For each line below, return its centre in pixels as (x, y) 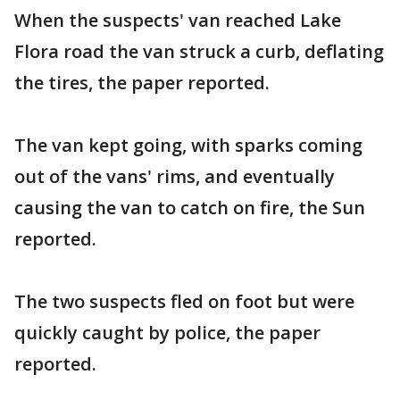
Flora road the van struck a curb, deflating (199, 51)
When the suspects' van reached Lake (178, 20)
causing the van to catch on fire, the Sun (190, 208)
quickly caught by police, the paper (167, 333)
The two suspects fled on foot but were (184, 301)
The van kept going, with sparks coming (188, 145)
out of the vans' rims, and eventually (175, 176)
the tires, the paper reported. (142, 83)
